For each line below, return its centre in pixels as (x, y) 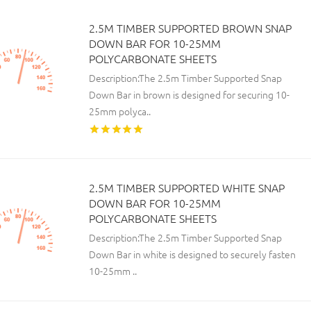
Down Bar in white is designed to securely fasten (192, 254)
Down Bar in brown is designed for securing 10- (189, 94)
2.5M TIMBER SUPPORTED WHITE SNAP (187, 188)
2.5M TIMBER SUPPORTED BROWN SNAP (190, 28)
